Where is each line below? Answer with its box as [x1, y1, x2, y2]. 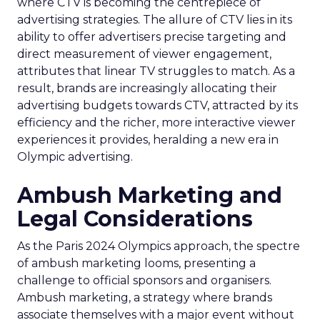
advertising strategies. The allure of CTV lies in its [17, 13, 292, 26]
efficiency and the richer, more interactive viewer [17, 116, 296, 129]
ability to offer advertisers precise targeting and [17, 30, 286, 44]
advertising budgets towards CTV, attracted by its [17, 99, 298, 112]
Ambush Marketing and [17, 182, 282, 209]
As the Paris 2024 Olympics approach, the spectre [17, 239, 300, 253]
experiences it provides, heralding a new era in [17, 133, 279, 146]
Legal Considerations [17, 206, 253, 232]
